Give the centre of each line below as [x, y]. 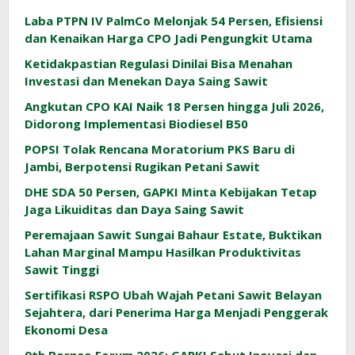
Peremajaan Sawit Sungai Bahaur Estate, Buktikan [173, 235]
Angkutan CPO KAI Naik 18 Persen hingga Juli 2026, [174, 107]
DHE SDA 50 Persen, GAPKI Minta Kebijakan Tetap [171, 192]
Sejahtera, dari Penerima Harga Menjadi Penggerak [176, 313]
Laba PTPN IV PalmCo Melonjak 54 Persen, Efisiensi [174, 21]
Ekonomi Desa [66, 330]
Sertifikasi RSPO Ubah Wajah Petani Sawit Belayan [173, 295]
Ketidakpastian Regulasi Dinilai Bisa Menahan [158, 64]
